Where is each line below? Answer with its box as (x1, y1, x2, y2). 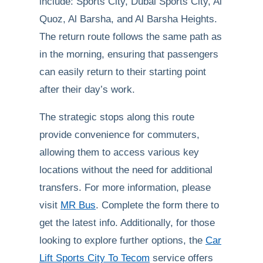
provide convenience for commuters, (39, 129, 200, 140)
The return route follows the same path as (39, 31, 222, 42)
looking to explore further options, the (39, 235, 205, 246)
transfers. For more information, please (39, 182, 211, 193)
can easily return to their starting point (39, 66, 206, 77)
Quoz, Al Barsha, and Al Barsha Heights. (39, 14, 217, 25)
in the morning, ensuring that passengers (39, 49, 218, 60)
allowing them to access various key (39, 147, 199, 158)
